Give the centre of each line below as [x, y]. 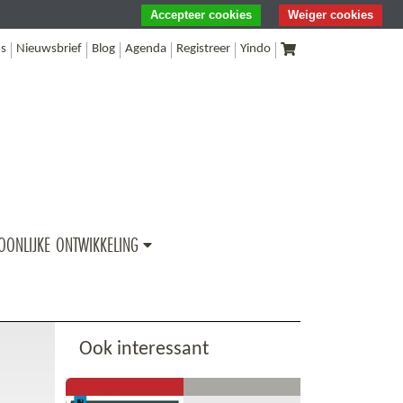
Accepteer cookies [201, 15]
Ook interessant [144, 350]
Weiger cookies [331, 15]
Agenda [146, 49]
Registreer [204, 49]
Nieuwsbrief [49, 49]
